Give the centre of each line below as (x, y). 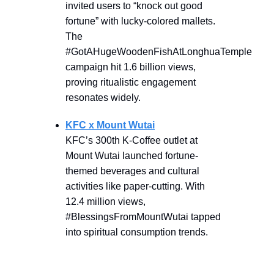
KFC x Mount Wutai (110, 125)
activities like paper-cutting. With (135, 186)
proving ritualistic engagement (131, 82)
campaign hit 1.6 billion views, (131, 67)
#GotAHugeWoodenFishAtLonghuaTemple (159, 51)
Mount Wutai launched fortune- (132, 155)
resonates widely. (103, 97)
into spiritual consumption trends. (137, 232)
